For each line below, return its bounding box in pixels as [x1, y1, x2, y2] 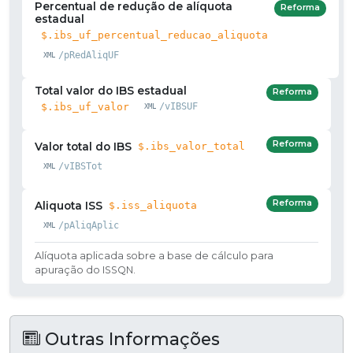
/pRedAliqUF [58, 49, 119, 61]
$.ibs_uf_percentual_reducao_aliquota [41, 28, 268, 41]
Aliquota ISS [35, 199, 102, 212]
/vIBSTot [58, 160, 102, 172]
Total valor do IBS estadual [35, 84, 187, 97]
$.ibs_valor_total [138, 139, 245, 152]
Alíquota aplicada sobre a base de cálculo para [35, 249, 273, 262]
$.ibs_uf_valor [41, 100, 129, 113]
